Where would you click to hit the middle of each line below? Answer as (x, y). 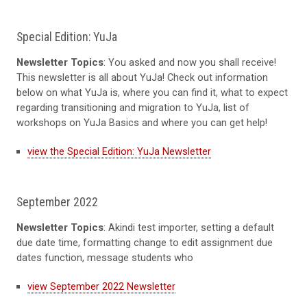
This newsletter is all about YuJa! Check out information (142, 77)
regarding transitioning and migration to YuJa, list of (133, 107)
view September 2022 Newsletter (101, 286)
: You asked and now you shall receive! (190, 62)
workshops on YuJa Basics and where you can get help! (142, 122)
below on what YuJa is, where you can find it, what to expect (152, 92)
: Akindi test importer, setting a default (189, 227)
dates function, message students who (105, 257)
